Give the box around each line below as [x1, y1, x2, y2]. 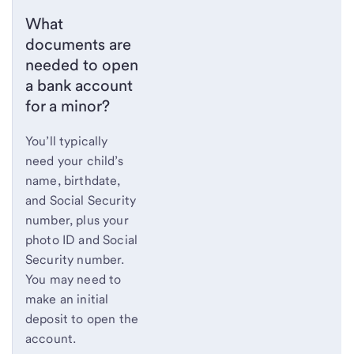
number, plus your [25, 213, 129, 228]
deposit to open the [25, 311, 139, 327]
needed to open [25, 55, 138, 75]
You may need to [25, 272, 122, 288]
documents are [25, 35, 131, 55]
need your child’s [25, 153, 123, 169]
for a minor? [25, 96, 110, 116]
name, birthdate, [25, 173, 121, 189]
